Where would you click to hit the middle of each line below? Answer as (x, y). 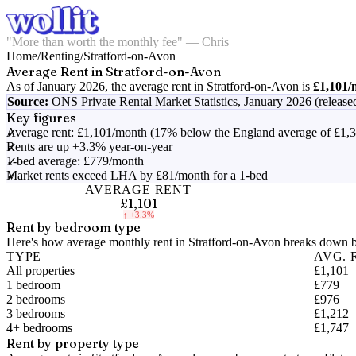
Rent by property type (73, 343)
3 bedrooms (36, 313)
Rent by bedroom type (74, 227)
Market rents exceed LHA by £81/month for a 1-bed (137, 175)
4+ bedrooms (39, 328)
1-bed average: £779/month (75, 161)
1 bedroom (33, 285)
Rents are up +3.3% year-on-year (89, 147)
